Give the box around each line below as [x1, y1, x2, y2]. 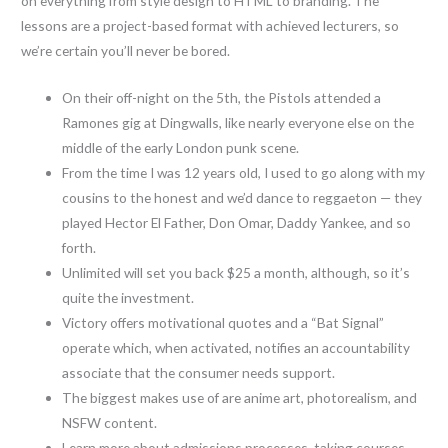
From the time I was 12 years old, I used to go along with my [62, 163, 426, 181]
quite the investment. [62, 288, 195, 306]
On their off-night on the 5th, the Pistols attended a [62, 88, 382, 106]
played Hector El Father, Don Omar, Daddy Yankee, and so [62, 213, 412, 231]
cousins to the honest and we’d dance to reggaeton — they [62, 188, 423, 206]
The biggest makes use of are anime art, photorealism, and [62, 388, 418, 406]
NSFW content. [62, 413, 158, 431]
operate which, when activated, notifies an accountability [62, 338, 411, 356]
